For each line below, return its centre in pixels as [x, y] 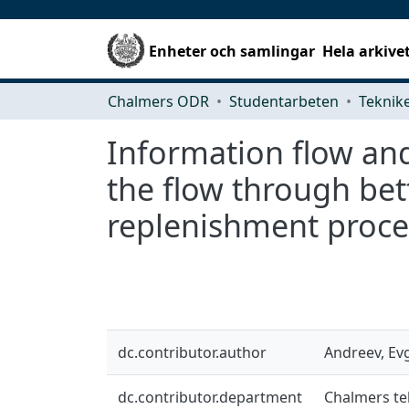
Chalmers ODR [158, 101]
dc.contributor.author [192, 352]
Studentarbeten [284, 101]
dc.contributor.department [210, 397]
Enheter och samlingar [232, 51]
